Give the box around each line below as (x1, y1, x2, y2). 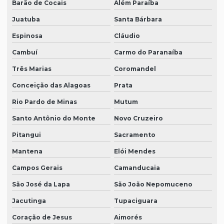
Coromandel (113, 65, 156, 73)
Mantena (12, 147, 42, 155)
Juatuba (12, 15, 40, 23)
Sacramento (113, 131, 155, 139)
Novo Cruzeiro (113, 114, 163, 122)
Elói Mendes (113, 147, 155, 155)
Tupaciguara (113, 197, 157, 205)
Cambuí (12, 48, 37, 56)
